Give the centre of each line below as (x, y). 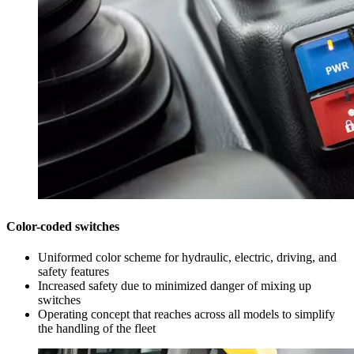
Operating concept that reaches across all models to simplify (186, 314)
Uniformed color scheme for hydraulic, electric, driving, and (187, 257)
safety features (73, 271)
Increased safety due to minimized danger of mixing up (175, 285)
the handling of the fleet (97, 328)
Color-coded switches (63, 226)
